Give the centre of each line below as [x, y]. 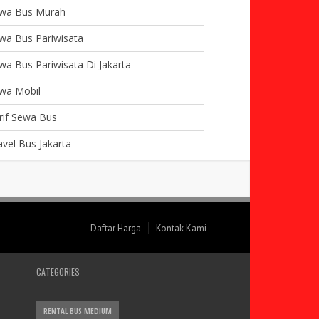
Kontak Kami [181, 228]
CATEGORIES [58, 271]
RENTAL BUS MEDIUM [78, 310]
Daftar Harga [116, 228]
